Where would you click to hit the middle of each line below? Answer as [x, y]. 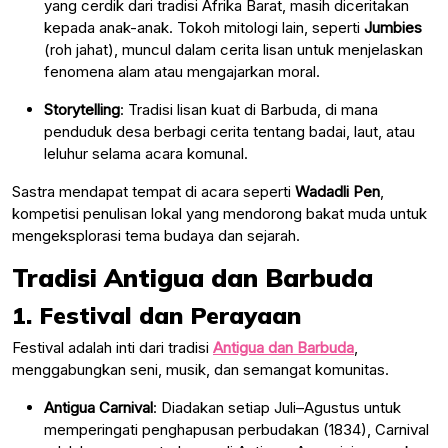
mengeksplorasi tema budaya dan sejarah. [156, 235]
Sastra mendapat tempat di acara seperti [153, 191]
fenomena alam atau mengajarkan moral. [182, 71]
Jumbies [393, 27]
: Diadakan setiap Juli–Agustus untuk [277, 407]
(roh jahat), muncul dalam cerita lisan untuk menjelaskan [233, 49]
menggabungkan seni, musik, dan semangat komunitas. [200, 369]
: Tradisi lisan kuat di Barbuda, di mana [249, 109]
